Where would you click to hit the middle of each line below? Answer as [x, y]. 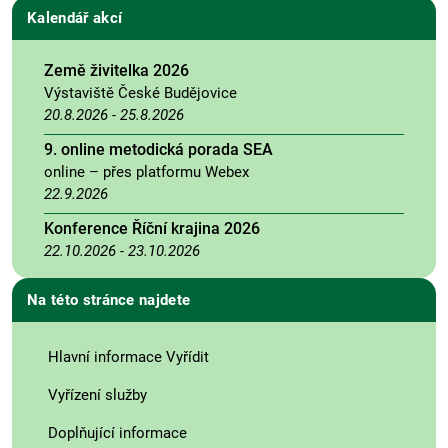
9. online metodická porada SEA [158, 149]
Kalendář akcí [75, 17]
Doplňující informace [117, 432]
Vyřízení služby [97, 394]
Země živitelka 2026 [116, 70]
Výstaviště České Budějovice [140, 92]
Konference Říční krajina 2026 [152, 228]
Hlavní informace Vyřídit [128, 356]
